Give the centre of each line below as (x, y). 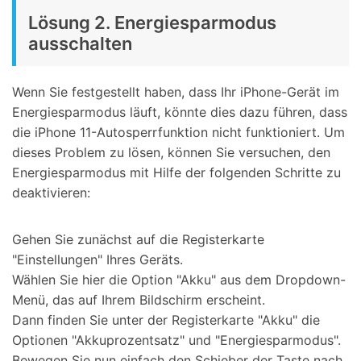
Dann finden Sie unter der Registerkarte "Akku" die (166, 320)
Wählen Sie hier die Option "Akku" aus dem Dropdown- (179, 279)
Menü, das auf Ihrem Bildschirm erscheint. (139, 299)
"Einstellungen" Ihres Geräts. (98, 259)
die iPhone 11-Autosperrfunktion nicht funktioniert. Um (178, 133)
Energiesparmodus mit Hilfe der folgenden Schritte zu (176, 173)
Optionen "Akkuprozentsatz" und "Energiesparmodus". (176, 340)
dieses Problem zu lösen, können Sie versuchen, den (171, 153)
